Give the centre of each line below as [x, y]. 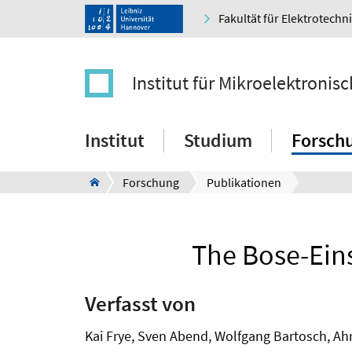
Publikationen [244, 183]
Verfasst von [140, 303]
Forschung [151, 183]
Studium [218, 141]
